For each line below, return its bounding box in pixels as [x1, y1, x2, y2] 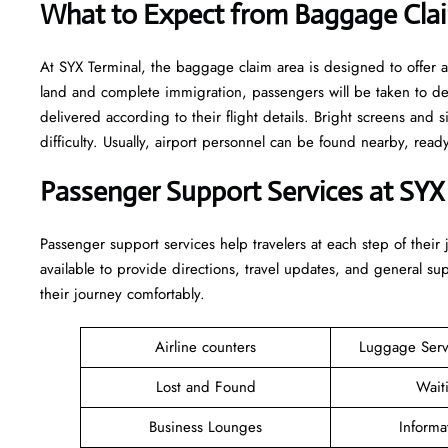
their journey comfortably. [40, 282, 205, 305]
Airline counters [155, 335, 256, 358]
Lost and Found [155, 375, 256, 398]
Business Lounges [149, 415, 262, 438]
